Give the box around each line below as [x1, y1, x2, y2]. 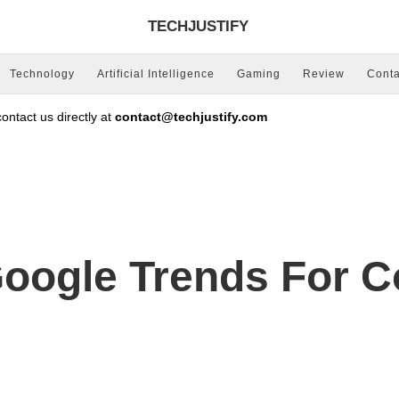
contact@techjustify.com [115, 110, 267, 124]
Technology [9, 68, 75, 80]
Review [302, 68, 345, 80]
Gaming [236, 68, 281, 80]
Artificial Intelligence [96, 68, 215, 80]
